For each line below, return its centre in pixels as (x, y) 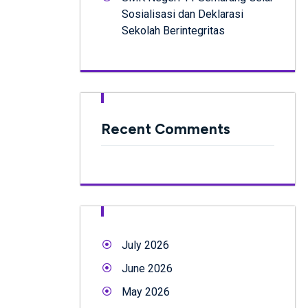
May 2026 (146, 291)
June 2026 (147, 268)
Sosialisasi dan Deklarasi (183, 14)
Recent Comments (166, 129)
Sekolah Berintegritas (173, 30)
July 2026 (145, 245)
